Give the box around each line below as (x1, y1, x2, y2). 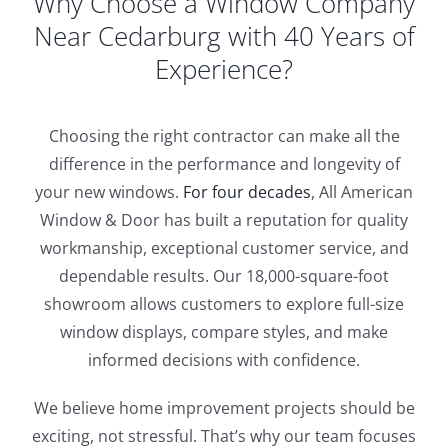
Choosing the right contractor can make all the (48, 124, 400, 147)
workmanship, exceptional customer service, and (39, 236, 409, 259)
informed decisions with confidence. (88, 348, 360, 371)
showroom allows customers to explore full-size (44, 292, 404, 315)
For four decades (183, 180, 311, 203)
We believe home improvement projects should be (33, 396, 415, 419)
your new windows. (35, 180, 183, 203)
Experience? (155, 50, 293, 87)
